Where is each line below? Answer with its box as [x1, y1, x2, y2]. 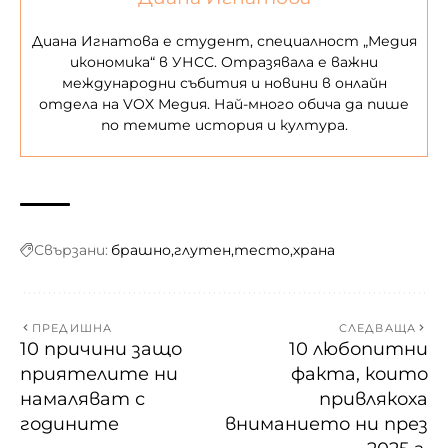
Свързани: [34, 241, 108, 260]
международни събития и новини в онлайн [61, 74, 387, 93]
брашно [111, 241, 171, 260]
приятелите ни [20, 363, 178, 386]
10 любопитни [289, 338, 428, 361]
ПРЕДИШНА [32, 321, 112, 336]
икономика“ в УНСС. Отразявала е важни [70, 53, 378, 72]
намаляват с [20, 388, 145, 411]
